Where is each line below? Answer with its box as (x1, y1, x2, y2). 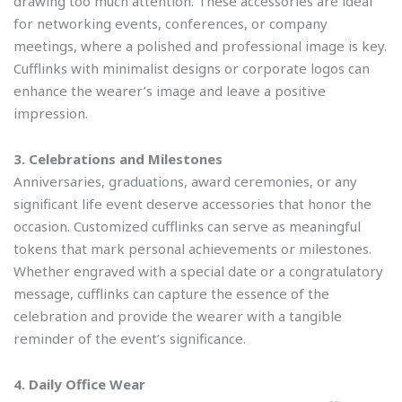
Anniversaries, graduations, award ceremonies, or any (13, 172, 357, 191)
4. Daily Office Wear (13, 375, 145, 394)
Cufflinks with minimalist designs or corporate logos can (13, 58, 370, 77)
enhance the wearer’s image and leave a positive (13, 81, 326, 100)
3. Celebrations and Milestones (13, 150, 223, 169)
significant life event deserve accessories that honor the (13, 195, 371, 214)
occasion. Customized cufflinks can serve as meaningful (13, 217, 361, 236)
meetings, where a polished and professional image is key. (13, 36, 387, 55)
